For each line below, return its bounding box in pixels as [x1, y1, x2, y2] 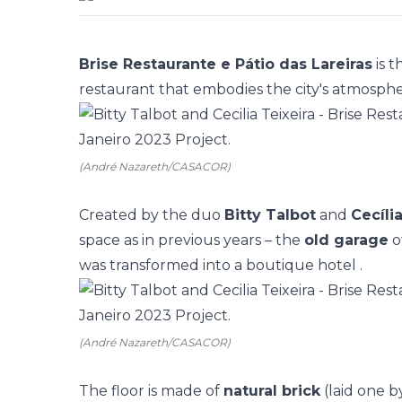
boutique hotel [246, 257, 356, 274]
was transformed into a [79, 257, 246, 274]
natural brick [223, 382, 320, 399]
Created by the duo [79, 206, 224, 223]
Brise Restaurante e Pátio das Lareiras [79, 56, 372, 73]
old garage [304, 232, 389, 249]
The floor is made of [79, 382, 223, 399]
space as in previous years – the [79, 232, 304, 249]
